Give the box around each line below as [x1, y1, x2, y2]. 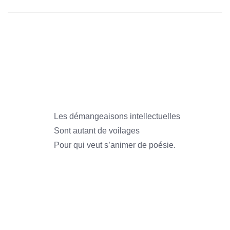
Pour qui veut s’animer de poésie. [54, 141, 176, 149]
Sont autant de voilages [54, 126, 140, 135]
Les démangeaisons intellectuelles [54, 112, 180, 121]
